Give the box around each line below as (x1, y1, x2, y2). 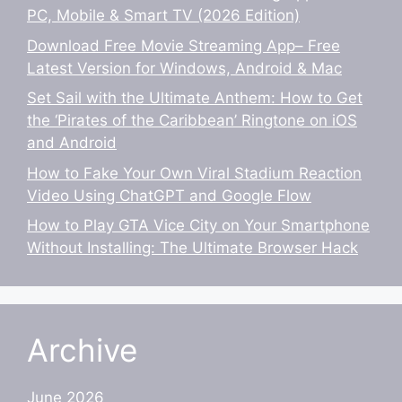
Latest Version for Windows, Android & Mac (27, 58, 342, 77)
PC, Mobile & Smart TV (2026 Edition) (27, 6, 300, 25)
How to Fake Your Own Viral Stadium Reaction (27, 163, 362, 182)
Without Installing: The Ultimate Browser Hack (27, 239, 358, 258)
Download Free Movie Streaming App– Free (27, 36, 340, 55)
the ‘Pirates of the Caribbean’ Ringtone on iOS (27, 111, 357, 130)
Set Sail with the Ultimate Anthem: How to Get (27, 89, 363, 108)
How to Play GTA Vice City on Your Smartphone (27, 216, 370, 235)
